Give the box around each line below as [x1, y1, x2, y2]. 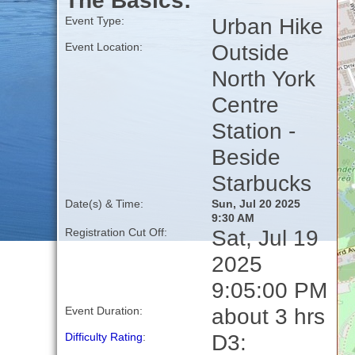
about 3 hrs [211, 303, 325, 330]
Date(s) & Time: [64, 197, 143, 211]
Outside [211, 40, 289, 66]
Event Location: [64, 40, 143, 54]
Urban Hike [211, 13, 323, 40]
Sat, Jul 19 [211, 225, 319, 251]
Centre [211, 92, 279, 118]
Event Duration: [64, 304, 143, 318]
